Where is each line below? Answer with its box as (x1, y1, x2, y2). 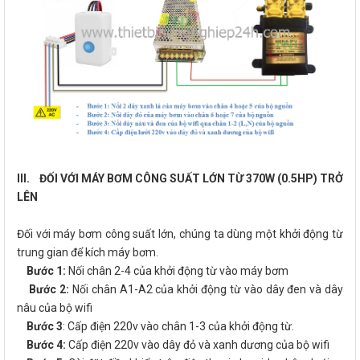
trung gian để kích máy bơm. (17, 245, 158, 259)
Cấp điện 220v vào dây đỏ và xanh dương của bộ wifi (66, 337, 329, 351)
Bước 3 (17, 319, 63, 333)
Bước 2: (17, 282, 70, 296)
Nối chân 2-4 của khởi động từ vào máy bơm (66, 264, 288, 277)
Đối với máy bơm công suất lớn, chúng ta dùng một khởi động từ (17, 227, 343, 240)
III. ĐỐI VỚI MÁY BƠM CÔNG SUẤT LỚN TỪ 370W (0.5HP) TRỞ (17, 171, 343, 185)
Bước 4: (17, 337, 66, 351)
